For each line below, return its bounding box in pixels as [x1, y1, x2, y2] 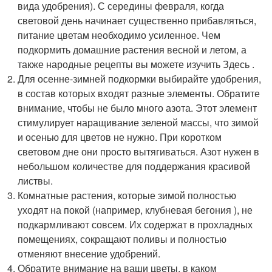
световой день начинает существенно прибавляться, [18, 13, 257, 27]
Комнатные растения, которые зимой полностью [18, 188, 237, 202]
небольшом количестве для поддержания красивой [18, 158, 251, 173]
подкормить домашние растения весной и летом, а [18, 42, 247, 56]
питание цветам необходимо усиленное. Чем [18, 27, 221, 42]
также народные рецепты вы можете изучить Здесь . [18, 56, 255, 71]
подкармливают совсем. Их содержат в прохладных [18, 217, 253, 231]
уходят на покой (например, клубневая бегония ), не [18, 202, 253, 217]
